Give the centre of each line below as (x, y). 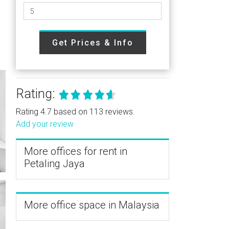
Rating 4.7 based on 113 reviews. (75, 112)
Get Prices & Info (93, 43)
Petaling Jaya (54, 164)
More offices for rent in (76, 151)
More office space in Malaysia (92, 205)
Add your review (45, 124)
